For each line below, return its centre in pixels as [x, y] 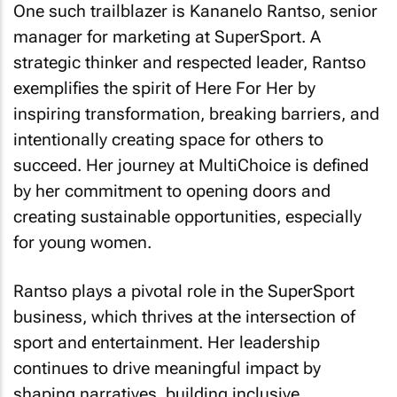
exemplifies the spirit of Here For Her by [164, 88]
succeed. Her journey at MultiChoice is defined [191, 165]
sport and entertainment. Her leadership [167, 342]
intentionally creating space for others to [168, 140]
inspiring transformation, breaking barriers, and [196, 114]
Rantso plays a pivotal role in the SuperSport [184, 291]
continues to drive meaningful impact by [167, 368]
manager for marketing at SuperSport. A [167, 37]
